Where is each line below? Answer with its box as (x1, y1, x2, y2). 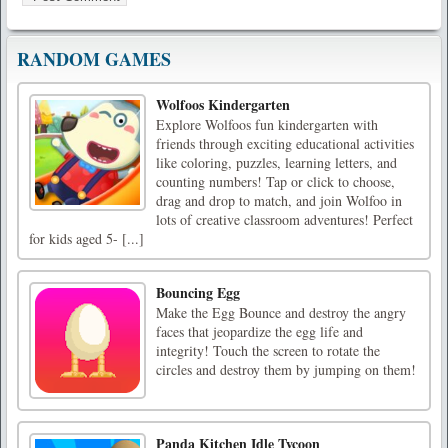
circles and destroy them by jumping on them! (156, 359, 416, 379)
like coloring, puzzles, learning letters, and (156, 152, 397, 172)
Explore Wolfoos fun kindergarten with (156, 114, 378, 134)
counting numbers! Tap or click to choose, (156, 171, 395, 191)
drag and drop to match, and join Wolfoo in (156, 190, 402, 210)
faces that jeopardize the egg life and (156, 321, 363, 341)
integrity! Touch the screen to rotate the (156, 340, 380, 360)
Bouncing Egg (156, 281, 240, 303)
